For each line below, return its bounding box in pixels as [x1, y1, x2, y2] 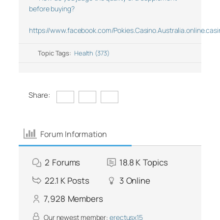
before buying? [29, 4, 75, 13]
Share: [28, 90, 50, 100]
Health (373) [74, 49, 110, 57]
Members [67, 193, 103, 204]
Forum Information [40, 128, 107, 139]
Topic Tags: [38, 49, 74, 57]
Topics [143, 157, 168, 168]
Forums [52, 157, 81, 168]
